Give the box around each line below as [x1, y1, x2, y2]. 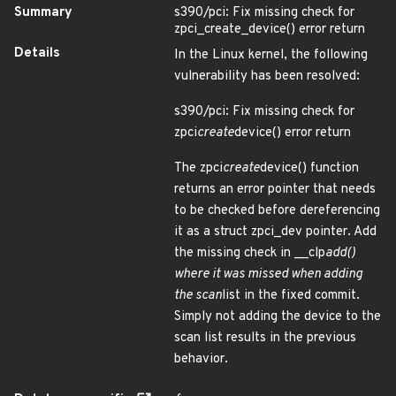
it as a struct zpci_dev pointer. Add [174, 224, 377, 240]
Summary [14, 4, 72, 21]
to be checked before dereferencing [174, 202, 380, 219]
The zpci [174, 160, 223, 177]
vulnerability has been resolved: [174, 68, 360, 85]
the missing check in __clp [174, 245, 325, 262]
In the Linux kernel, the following [174, 47, 368, 64]
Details [14, 45, 60, 62]
